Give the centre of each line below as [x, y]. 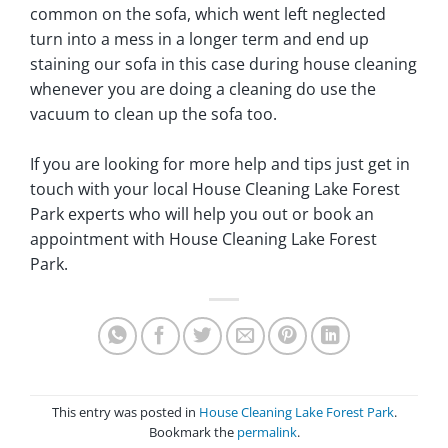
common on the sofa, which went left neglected [208, 13]
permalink [266, 432]
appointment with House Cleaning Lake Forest [203, 238]
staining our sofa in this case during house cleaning [223, 63]
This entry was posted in [125, 412]
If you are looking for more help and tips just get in [220, 163]
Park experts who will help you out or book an [202, 213]
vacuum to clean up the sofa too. [159, 113]
